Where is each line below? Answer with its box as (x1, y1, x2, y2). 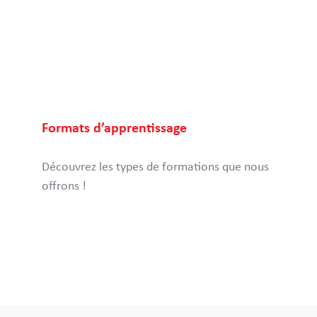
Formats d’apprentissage (42, 121, 187, 135)
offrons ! (42, 180, 86, 192)
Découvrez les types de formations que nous (42, 161, 269, 173)
